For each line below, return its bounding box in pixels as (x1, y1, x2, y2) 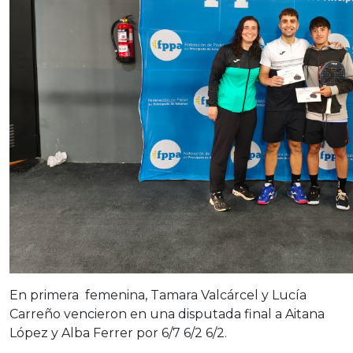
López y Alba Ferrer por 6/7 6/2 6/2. (9, 325, 227, 340)
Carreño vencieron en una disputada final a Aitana (9, 306, 325, 321)
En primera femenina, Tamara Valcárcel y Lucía (9, 287, 307, 303)
